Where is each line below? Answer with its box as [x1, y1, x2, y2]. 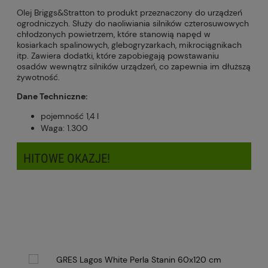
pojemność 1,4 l [41, 111, 99, 122]
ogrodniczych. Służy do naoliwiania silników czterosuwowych [17, 18, 249, 29]
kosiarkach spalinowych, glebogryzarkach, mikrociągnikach [17, 39, 242, 51]
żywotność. [17, 72, 60, 83]
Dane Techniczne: [17, 91, 87, 102]
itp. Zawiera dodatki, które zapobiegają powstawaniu [17, 50, 219, 62]
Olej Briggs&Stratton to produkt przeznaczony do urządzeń [17, 7, 242, 19]
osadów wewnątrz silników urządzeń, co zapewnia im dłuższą [17, 61, 251, 72]
